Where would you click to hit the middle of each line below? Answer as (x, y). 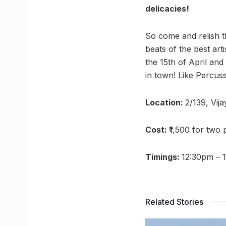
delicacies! (167, 9)
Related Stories (174, 202)
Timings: (163, 157)
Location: (165, 103)
